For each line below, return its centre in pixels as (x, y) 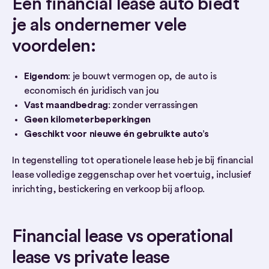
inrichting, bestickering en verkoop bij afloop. (108, 189)
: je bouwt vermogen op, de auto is (142, 76)
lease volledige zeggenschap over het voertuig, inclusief (132, 175)
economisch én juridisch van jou (92, 91)
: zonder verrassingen (153, 105)
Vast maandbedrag (66, 105)
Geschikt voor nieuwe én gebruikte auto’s (116, 134)
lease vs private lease (91, 258)
